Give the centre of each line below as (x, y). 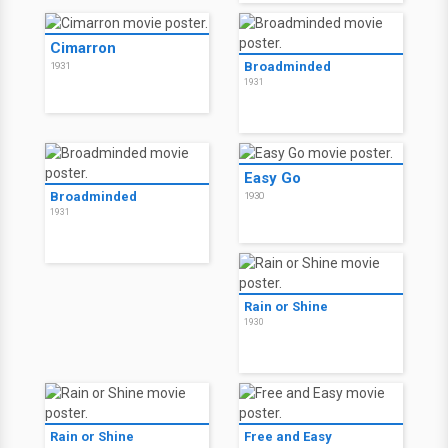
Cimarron (83, 48)
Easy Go (272, 178)
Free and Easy (288, 436)
